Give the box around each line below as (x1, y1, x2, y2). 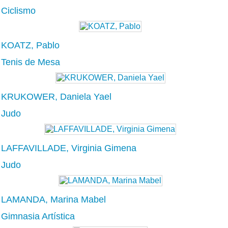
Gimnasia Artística (1, 211, 75, 221)
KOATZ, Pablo (1, 40, 60, 50)
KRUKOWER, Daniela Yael (1, 91, 111, 102)
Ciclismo (1, 5, 36, 16)
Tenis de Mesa (1, 56, 60, 67)
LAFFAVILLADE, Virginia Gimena (1, 142, 136, 153)
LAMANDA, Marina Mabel (1, 194, 106, 205)
